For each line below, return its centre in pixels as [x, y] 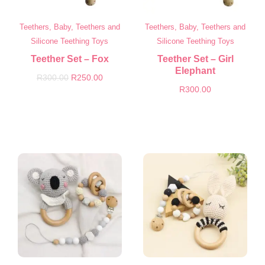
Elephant [195, 70]
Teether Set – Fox [70, 59]
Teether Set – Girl [195, 59]
